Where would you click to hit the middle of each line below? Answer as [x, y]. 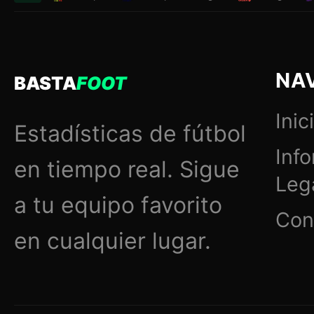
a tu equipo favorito [118, 205]
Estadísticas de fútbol [130, 133]
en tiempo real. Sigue [127, 169]
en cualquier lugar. [112, 240]
